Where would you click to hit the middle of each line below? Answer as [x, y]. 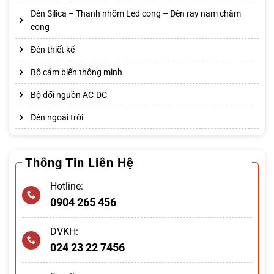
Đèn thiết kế [53, 50]
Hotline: [67, 187]
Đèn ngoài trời [57, 118]
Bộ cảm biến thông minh [76, 72]
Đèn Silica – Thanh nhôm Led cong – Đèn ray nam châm [136, 14]
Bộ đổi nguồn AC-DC [69, 95]
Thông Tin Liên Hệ [80, 163]
